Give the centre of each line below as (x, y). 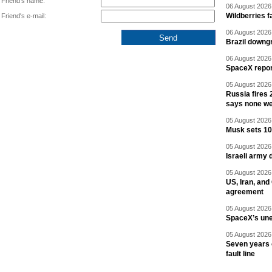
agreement (245, 192)
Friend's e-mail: (24, 16)
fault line (240, 254)
